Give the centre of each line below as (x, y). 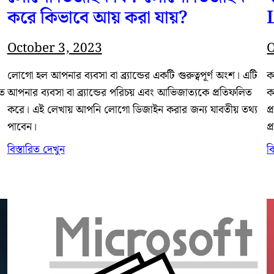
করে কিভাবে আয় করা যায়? (97, 18)
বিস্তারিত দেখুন (36, 150)
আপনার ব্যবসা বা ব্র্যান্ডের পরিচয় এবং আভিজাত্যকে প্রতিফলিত (129, 93)
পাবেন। (22, 128)
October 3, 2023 (54, 48)
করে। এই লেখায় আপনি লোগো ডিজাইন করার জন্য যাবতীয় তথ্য (132, 110)
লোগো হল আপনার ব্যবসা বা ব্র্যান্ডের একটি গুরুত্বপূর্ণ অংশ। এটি (132, 76)
